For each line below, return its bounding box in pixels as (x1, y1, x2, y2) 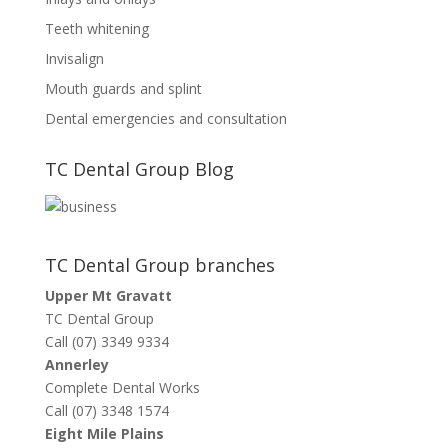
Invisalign (44, 49, 104, 69)
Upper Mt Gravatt (44, 286, 172, 306)
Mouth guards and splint (44, 79, 202, 99)
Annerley (44, 355, 109, 375)
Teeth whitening (44, 19, 149, 39)
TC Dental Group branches (44, 253, 275, 278)
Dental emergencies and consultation (44, 109, 287, 129)
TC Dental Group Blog (44, 157, 234, 182)
